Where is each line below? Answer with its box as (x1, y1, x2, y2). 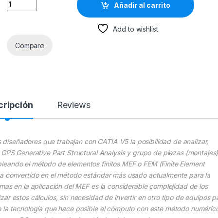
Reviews (56, 100, 91, 110)
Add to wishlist (113, 25, 158, 34)
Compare (15, 41, 45, 50)
